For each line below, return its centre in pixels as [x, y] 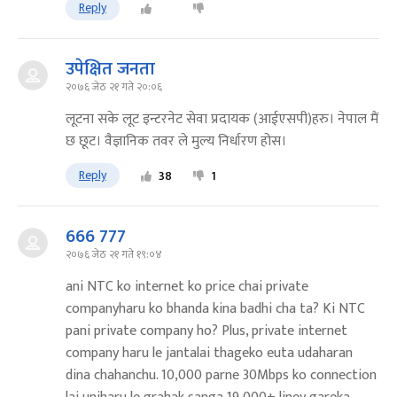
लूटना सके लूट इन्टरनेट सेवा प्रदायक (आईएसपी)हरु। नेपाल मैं [222, 119]
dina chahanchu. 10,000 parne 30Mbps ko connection [221, 375]
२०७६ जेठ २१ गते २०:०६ [114, 86]
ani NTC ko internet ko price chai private [187, 286]
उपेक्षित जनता [110, 69]
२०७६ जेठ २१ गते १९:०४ [114, 254]
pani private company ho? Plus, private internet [206, 331]
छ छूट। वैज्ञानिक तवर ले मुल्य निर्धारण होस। [176, 141]
